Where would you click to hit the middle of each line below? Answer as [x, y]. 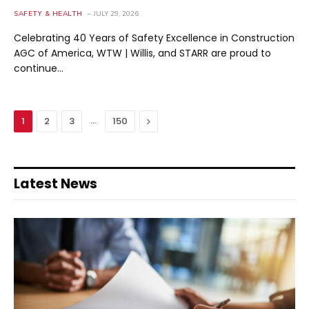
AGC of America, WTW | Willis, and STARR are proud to [142, 53]
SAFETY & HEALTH [48, 14]
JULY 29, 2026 [116, 14]
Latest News [56, 184]
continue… [39, 68]
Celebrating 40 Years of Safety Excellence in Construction [154, 38]
